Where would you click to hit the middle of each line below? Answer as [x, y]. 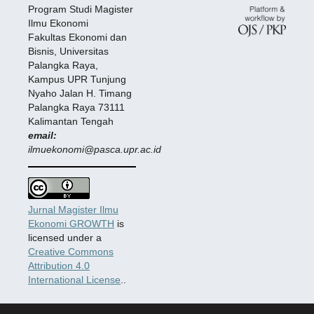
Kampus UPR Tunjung [77, 79]
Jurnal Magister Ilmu [73, 209]
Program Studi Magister [80, 9]
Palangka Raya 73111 [76, 107]
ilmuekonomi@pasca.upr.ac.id [94, 149]
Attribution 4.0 [59, 265]
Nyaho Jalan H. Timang [80, 93]
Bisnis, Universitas [68, 51]
